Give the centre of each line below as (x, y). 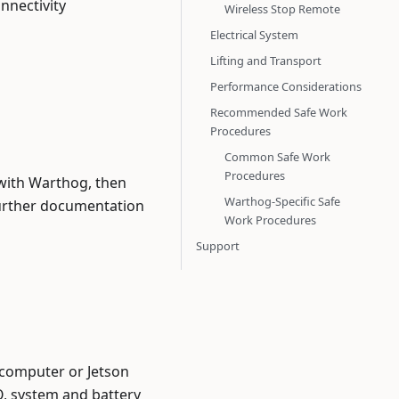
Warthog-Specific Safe (282, 201)
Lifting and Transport (266, 61)
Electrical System (254, 35)
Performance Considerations (286, 86)
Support (218, 246)
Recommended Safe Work (279, 112)
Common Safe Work (277, 157)
